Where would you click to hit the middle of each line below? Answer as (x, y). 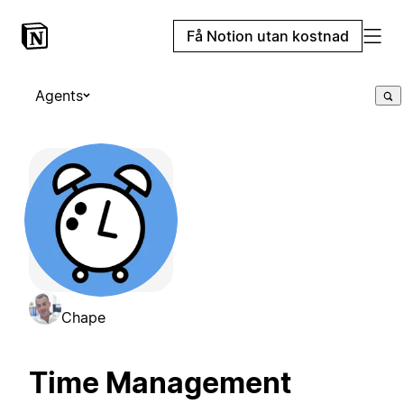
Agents (59, 96)
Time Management (160, 383)
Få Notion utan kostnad (268, 36)
